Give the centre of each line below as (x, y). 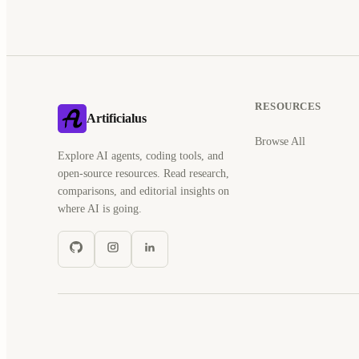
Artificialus (117, 118)
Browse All (280, 141)
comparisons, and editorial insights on (143, 191)
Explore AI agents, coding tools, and (141, 155)
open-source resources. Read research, (143, 173)
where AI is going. (100, 208)
